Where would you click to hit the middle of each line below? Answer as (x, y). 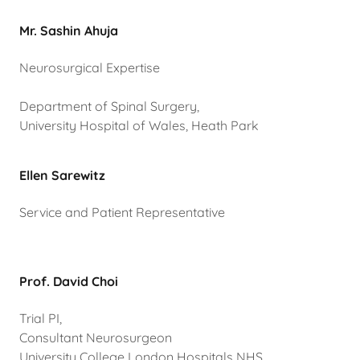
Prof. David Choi (69, 282)
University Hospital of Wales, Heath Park (142, 126)
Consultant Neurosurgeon (96, 338)
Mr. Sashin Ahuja (69, 31)
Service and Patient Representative (122, 213)
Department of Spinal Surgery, (109, 106)
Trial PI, (41, 319)
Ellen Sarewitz (62, 176)
